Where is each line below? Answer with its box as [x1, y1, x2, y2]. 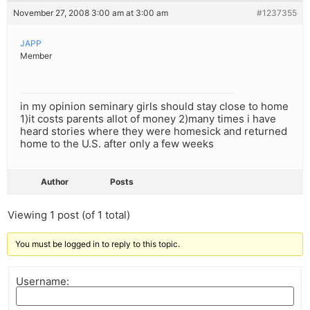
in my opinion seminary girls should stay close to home [20, 100, 289, 113]
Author [41, 176, 69, 188]
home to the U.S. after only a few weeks [20, 137, 214, 151]
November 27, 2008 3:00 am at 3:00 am [13, 8, 168, 19]
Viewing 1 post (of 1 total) [8, 208, 130, 222]
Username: [16, 274, 69, 288]
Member [20, 51, 52, 62]
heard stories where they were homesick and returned [20, 125, 287, 138]
